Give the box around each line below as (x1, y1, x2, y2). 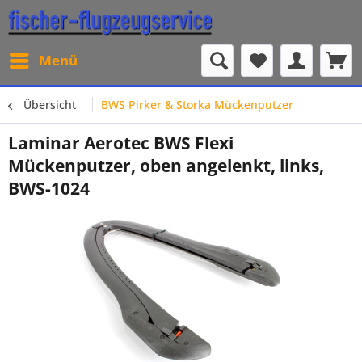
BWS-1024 (8, 177, 90, 200)
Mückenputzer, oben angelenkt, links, (8, 154, 324, 177)
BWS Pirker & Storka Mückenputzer (101, 97, 293, 112)
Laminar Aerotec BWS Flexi (8, 132, 234, 154)
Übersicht (23, 97, 76, 112)
